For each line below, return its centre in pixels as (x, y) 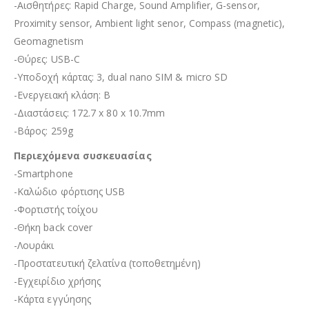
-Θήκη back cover (53, 227)
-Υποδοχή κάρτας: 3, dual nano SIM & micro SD (121, 77)
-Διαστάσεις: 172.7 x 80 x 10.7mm (90, 112)
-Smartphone (43, 173)
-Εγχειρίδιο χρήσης (58, 281)
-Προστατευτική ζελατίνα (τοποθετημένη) (107, 263)
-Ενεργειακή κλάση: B (62, 94)
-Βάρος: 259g (43, 130)
